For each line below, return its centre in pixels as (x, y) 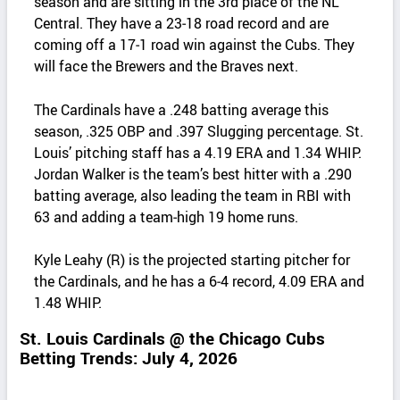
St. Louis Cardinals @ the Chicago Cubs (173, 338)
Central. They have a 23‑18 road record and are (182, 24)
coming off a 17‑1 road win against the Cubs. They (195, 45)
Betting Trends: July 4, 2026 (129, 358)
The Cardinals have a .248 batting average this (182, 109)
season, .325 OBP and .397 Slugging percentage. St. (199, 131)
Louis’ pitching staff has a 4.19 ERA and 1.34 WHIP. (198, 152)
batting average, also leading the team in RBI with (193, 195)
